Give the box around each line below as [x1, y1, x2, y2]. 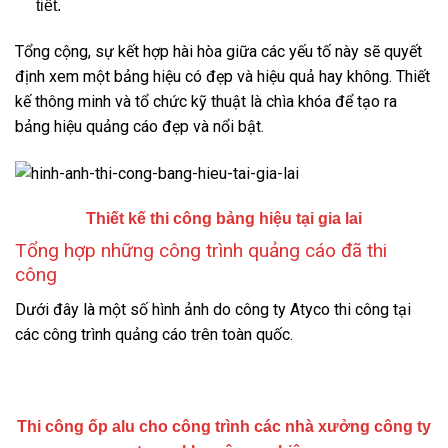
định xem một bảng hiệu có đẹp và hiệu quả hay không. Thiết [15, 66, 430, 86]
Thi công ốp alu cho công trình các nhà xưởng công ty [17, 417, 431, 435]
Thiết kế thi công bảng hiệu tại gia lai [86, 210, 362, 228]
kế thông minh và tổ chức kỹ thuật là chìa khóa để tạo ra [15, 91, 397, 111]
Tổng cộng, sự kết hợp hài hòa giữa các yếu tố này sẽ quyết [15, 41, 422, 61]
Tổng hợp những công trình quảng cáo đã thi [15, 239, 387, 263]
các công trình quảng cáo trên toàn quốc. [15, 324, 293, 344]
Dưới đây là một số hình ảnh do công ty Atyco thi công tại [15, 299, 411, 319]
